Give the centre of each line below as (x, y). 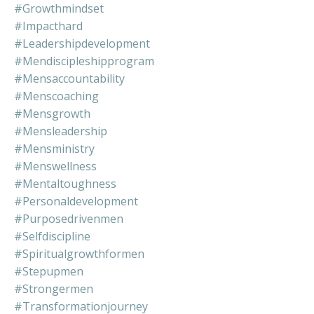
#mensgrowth (52, 113)
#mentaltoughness (65, 183)
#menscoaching (56, 96)
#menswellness (55, 166)
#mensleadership (61, 131)
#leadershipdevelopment (82, 43)
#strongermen (54, 288)
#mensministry (54, 148)
